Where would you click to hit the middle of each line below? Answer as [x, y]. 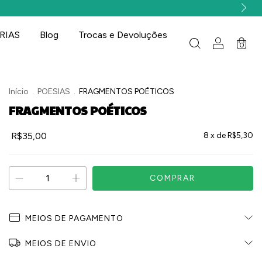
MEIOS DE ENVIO [61, 243]
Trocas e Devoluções [123, 35]
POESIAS [54, 91]
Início [19, 91]
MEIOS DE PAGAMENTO [74, 218]
